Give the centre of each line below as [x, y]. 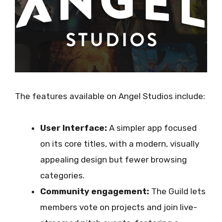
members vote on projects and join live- [119, 207]
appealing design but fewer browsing [113, 160]
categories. [62, 176]
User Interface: [74, 128]
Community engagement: [96, 192]
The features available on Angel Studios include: [110, 96]
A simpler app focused [152, 128]
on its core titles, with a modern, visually [120, 144]
